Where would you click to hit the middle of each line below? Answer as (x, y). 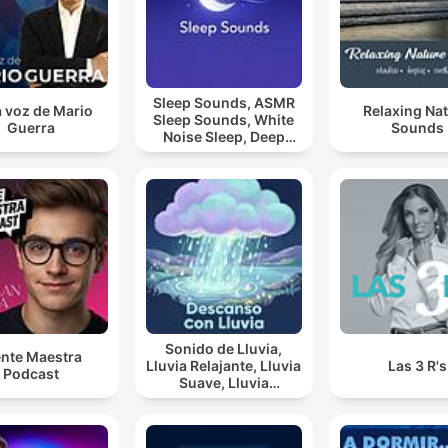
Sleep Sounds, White (224, 119)
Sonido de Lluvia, (224, 348)
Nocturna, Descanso (224, 399)
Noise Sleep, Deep (223, 136)
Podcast (30, 374)
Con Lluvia (223, 416)
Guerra (30, 128)
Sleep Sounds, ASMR (223, 102)
